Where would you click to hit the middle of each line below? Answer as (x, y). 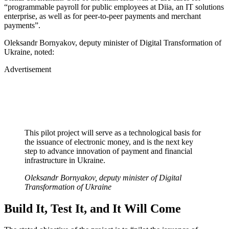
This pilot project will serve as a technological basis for (113, 132)
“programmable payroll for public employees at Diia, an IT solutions (114, 7)
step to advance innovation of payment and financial (108, 151)
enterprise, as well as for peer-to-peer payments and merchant (102, 16)
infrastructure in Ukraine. (65, 160)
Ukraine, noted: (29, 52)
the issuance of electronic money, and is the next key (109, 142)
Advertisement (28, 69)
